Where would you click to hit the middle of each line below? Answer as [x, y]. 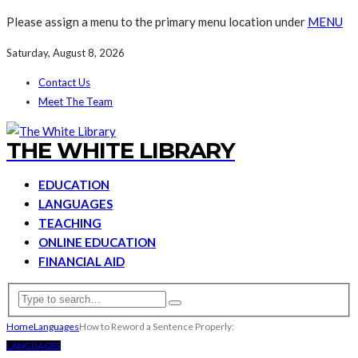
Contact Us [64, 82]
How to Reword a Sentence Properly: [157, 326]
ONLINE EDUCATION [97, 242]
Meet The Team [76, 101]
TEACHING [70, 223]
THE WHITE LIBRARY [121, 150]
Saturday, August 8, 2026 [66, 53]
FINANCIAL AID [82, 261]
